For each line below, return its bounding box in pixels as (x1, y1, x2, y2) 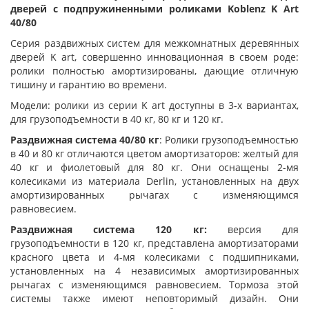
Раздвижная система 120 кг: (10, 223, 207, 236)
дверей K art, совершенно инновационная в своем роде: (10, 50, 299, 63)
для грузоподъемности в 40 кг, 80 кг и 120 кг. (10, 112, 223, 126)
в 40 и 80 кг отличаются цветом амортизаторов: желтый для (10, 147, 299, 160)
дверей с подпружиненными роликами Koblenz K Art (10, 2, 299, 15)
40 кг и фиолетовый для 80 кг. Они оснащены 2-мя (10, 161, 299, 174)
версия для (206, 223, 299, 236)
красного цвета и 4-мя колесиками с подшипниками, (10, 250, 299, 263)
